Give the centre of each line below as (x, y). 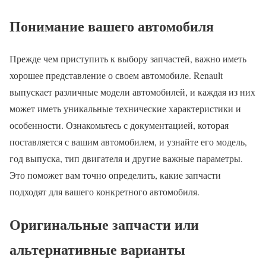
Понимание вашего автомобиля (112, 26)
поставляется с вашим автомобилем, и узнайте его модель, (128, 141)
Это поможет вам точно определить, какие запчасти (115, 175)
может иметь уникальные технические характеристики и (125, 108)
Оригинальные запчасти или (104, 224)
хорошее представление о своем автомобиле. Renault (116, 75)
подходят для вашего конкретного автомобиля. (104, 191)
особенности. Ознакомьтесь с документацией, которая (119, 125)
